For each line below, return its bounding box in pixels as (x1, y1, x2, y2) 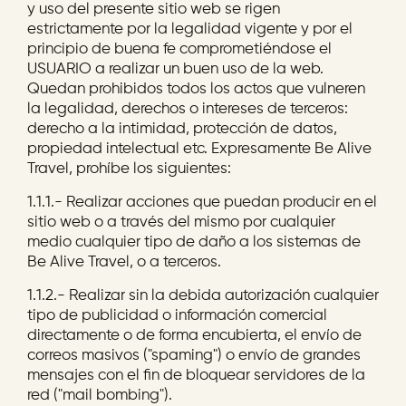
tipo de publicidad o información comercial (27, 308, 327, 324)
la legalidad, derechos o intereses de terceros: (27, 101, 348, 117)
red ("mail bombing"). (27, 388, 172, 403)
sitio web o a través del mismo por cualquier (27, 215, 335, 230)
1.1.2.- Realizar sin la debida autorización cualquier (27, 288, 379, 304)
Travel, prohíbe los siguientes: (27, 161, 231, 177)
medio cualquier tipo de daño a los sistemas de (27, 235, 361, 250)
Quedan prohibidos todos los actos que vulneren (27, 82, 365, 97)
